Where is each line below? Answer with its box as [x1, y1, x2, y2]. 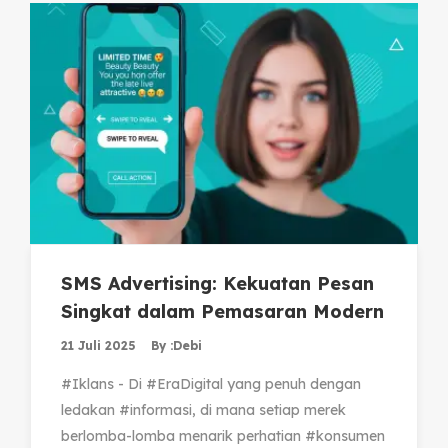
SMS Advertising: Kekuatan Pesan [61, 272, 374, 296]
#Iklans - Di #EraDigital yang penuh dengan [61, 375, 361, 394]
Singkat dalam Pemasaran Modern [61, 300, 384, 324]
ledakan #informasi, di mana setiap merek [61, 401, 346, 420]
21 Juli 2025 [61, 338, 136, 354]
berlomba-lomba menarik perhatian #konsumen [61, 427, 385, 446]
